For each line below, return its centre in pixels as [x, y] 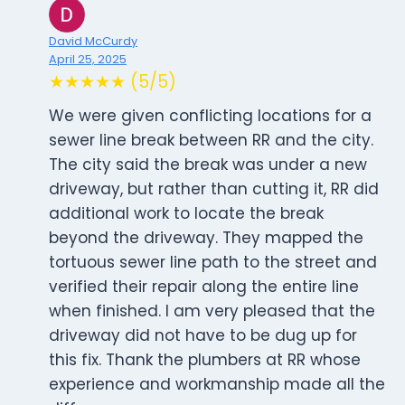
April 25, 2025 [88, 60]
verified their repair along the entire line [204, 287]
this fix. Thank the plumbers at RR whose [205, 360]
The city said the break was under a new [208, 165]
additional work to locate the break [186, 214]
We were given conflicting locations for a [210, 116]
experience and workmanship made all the [217, 385]
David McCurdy [93, 42]
